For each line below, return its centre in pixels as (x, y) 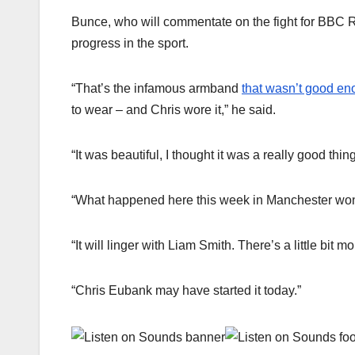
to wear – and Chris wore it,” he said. (174, 110)
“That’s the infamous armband (157, 89)
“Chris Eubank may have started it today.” (186, 291)
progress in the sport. (130, 44)
